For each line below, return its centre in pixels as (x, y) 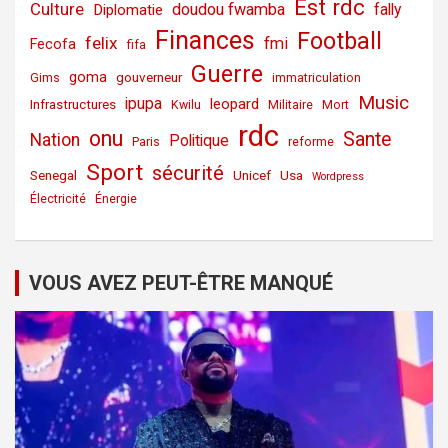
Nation (55, 139)
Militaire (290, 104)
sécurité (188, 172)
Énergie (116, 198)
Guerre (227, 73)
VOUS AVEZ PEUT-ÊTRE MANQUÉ (181, 282)
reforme (311, 141)
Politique (199, 140)
